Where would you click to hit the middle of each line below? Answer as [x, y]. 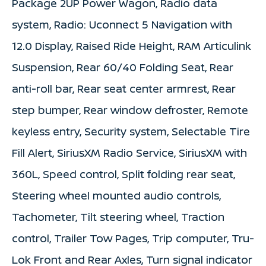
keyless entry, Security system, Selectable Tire [131, 132]
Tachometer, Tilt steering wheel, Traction [118, 217]
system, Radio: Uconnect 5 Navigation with [122, 25]
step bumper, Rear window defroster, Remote [130, 110]
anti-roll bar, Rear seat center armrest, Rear [124, 89]
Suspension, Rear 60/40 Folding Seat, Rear [123, 67]
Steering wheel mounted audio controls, [116, 196]
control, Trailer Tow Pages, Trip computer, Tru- [133, 238]
